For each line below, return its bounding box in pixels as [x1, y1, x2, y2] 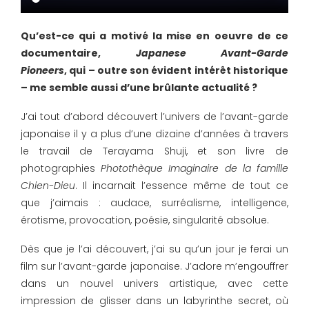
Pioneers [21, 63, 64, 77]
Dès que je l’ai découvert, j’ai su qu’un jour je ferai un [21, 241, 288, 256]
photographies [21, 161, 101, 175]
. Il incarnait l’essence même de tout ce [75, 178, 288, 192]
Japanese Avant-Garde [135, 46, 288, 60]
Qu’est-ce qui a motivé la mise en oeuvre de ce [21, 28, 288, 43]
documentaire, [21, 46, 136, 60]
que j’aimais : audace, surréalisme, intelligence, [21, 195, 288, 210]
